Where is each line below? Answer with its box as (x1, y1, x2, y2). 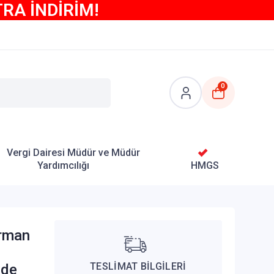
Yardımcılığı (37, 159, 89, 171)
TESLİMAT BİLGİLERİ (90, 261, 187, 273)
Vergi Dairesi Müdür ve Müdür (6, 146, 140, 158)
